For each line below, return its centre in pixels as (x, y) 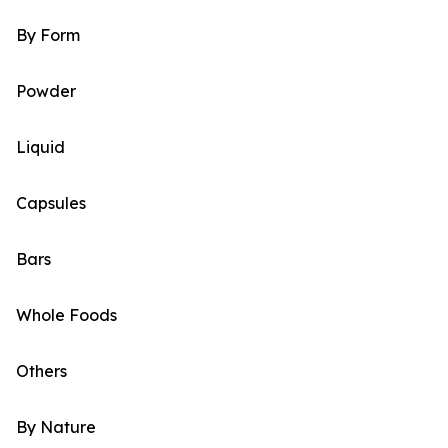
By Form (48, 35)
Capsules (51, 203)
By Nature (56, 427)
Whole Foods (66, 315)
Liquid (40, 147)
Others (41, 371)
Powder (46, 91)
